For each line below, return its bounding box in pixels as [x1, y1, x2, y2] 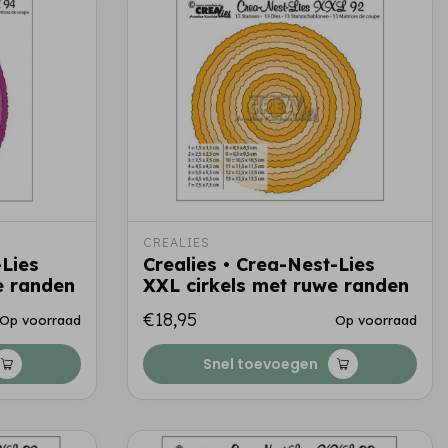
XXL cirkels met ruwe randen [143, 274, 409, 297]
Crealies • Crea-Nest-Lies [143, 253, 375, 276]
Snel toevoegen [202, 354, 318, 374]
